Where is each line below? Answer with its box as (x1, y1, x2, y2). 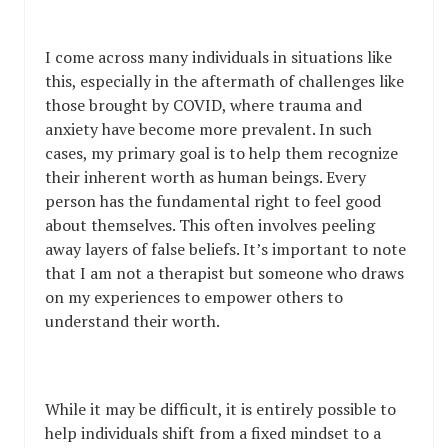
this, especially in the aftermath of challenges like (45, 70, 404, 93)
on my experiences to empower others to (45, 286, 343, 309)
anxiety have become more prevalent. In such (45, 118, 372, 141)
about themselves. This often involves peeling (45, 214, 375, 237)
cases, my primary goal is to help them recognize (45, 142, 398, 165)
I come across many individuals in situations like (45, 46, 392, 69)
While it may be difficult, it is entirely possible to (45, 398, 396, 421)
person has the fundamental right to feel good (45, 190, 381, 213)
